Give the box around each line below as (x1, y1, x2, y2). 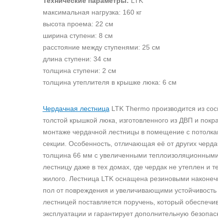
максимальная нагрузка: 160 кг (42, 8, 142, 16)
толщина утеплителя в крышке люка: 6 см (42, 78, 177, 86)
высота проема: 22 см (42, 20, 113, 28)
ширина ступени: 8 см (42, 32, 113, 39)
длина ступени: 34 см (42, 55, 111, 63)
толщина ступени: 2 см (42, 67, 116, 74)
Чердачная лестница (42, 105, 109, 112)
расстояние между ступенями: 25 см (42, 43, 160, 51)
